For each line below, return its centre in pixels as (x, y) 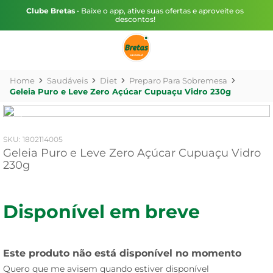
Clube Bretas (51, 11)
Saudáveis (67, 80)
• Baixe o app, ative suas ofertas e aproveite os (159, 11)
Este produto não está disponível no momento (122, 253)
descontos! (135, 19)
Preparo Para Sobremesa (178, 80)
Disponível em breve (101, 212)
